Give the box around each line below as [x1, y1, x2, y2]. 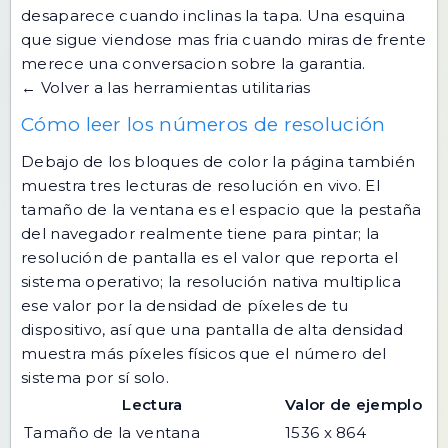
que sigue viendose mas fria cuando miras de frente [21, 30, 426, 49]
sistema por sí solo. [21, 368, 170, 387]
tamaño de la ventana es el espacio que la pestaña [21, 200, 422, 219]
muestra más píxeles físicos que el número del [21, 344, 387, 363]
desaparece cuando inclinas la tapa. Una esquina [21, 6, 406, 25]
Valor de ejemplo [285, 395, 422, 414]
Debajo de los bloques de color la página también [21, 152, 416, 171]
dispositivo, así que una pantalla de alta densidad [21, 320, 403, 339]
